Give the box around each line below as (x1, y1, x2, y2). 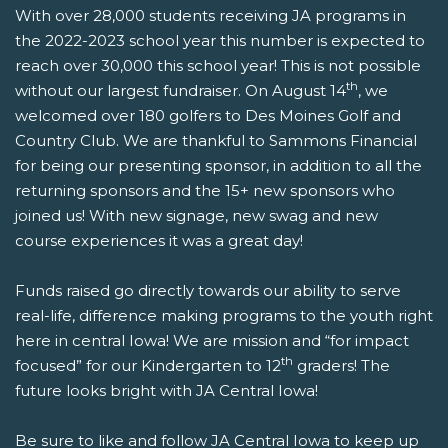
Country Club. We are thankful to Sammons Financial (15, 130, 417, 150)
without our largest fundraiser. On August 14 (15, 80, 346, 100)
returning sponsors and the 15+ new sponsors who (15, 180, 395, 200)
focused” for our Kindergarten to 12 (15, 355, 281, 375)
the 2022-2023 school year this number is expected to (15, 30, 425, 50)
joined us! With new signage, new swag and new (15, 205, 378, 225)
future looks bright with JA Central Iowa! (15, 380, 318, 400)
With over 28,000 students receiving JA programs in (15, 5, 406, 25)
